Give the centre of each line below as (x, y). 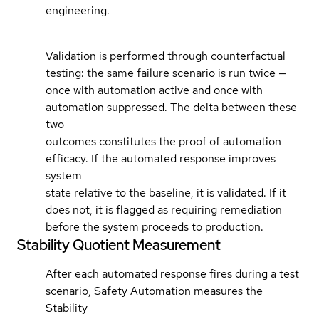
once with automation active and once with (154, 90)
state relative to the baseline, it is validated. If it (166, 192)
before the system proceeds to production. (155, 226)
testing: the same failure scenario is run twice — (166, 73)
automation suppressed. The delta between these (171, 107)
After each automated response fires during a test (172, 273)
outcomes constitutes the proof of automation (163, 141)
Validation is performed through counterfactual (166, 56)
